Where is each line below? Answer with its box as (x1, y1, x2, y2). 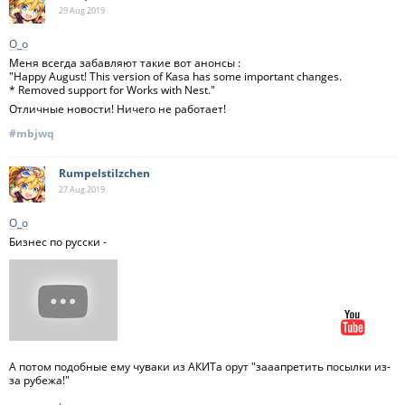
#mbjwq (9, 126, 54, 141)
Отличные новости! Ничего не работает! (9, 101, 226, 117)
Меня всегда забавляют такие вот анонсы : (9, 55, 240, 71)
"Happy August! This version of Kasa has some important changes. (9, 69, 342, 84)
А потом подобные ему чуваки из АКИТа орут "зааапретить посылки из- (9, 359, 391, 374)
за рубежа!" (9, 372, 70, 388)
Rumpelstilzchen (59, 165, 150, 181)
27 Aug (59, 184, 85, 195)
